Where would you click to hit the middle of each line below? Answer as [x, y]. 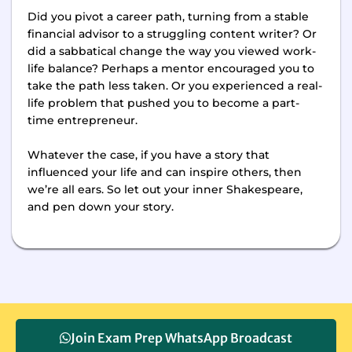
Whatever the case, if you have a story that [148, 154]
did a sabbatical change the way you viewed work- [172, 51]
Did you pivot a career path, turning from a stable [168, 16]
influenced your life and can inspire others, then [165, 172]
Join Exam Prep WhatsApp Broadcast [181, 337]
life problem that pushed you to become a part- [163, 103]
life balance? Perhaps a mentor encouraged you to [171, 68]
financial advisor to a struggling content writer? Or [172, 34]
